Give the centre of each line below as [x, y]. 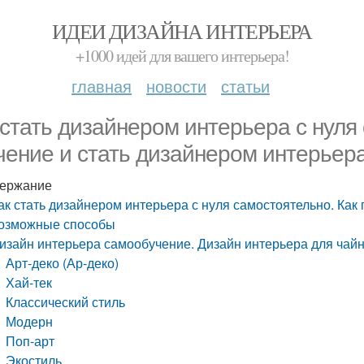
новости [176, 86]
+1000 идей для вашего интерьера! [182, 56]
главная [102, 86]
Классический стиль [66, 302]
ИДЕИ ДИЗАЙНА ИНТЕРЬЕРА [182, 31]
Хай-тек [29, 282]
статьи [245, 86]
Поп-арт [30, 341]
